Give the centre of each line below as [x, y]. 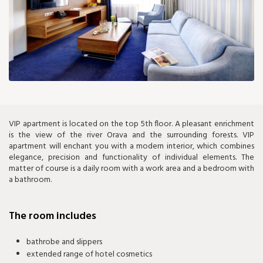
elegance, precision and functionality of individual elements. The [131, 158]
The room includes [53, 217]
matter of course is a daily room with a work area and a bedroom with [131, 169]
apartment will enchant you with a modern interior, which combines [131, 147]
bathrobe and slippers [64, 242]
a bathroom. [30, 180]
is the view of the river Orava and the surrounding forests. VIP [131, 136]
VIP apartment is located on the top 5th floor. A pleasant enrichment [131, 124]
